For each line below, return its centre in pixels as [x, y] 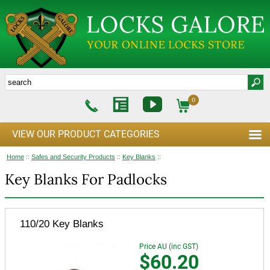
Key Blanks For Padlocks [86, 179]
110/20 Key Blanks [62, 224]
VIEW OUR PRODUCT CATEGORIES [86, 134]
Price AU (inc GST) [168, 246]
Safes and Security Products [73, 156]
